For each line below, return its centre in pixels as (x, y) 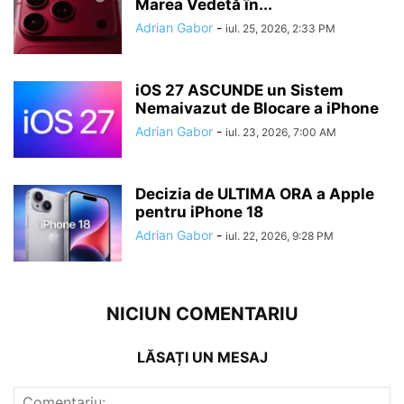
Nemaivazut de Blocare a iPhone (257, 108)
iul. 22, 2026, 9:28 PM (280, 235)
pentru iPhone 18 (199, 211)
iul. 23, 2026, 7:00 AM (281, 132)
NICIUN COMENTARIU (202, 313)
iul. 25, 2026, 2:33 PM (280, 28)
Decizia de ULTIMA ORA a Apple (255, 193)
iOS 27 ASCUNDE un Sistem (239, 90)
